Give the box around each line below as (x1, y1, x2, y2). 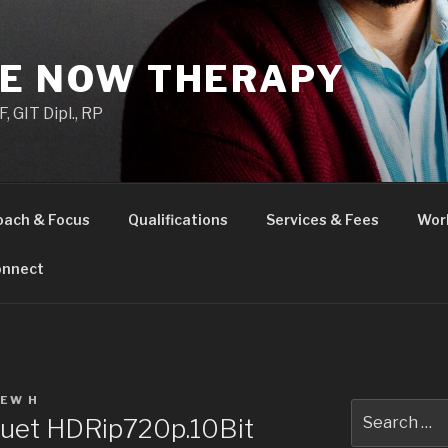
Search (350, 401, 403, 418)
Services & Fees (265, 210, 379, 228)
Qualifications (127, 210, 228, 228)
